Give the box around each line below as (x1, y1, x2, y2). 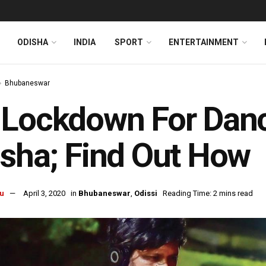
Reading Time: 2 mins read (163, 189, 253, 198)
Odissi (134, 189, 157, 198)
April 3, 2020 (23, 189, 65, 198)
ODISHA (17, 37, 48, 47)
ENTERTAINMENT (169, 37, 239, 47)
